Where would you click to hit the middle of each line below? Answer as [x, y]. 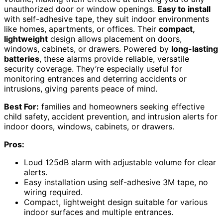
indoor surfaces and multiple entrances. [99, 212]
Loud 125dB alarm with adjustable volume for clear [120, 162]
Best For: [21, 106]
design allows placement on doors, [115, 39]
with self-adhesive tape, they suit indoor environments [107, 19]
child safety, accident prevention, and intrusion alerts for [111, 116]
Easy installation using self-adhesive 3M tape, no [116, 182]
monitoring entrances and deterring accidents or [95, 78]
